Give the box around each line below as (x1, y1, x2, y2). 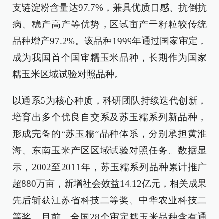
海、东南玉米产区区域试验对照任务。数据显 (12, 145, 207, 156)
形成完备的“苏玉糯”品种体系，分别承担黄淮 (12, 129, 207, 139)
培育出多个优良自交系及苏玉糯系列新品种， (12, 112, 207, 123)
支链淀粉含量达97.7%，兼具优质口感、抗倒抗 (12, 2, 207, 13)
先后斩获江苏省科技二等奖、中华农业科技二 (12, 195, 207, 206)
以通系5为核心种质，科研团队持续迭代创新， (12, 95, 207, 106)
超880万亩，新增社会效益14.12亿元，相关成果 (12, 178, 207, 189)
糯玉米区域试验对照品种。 (12, 69, 124, 80)
